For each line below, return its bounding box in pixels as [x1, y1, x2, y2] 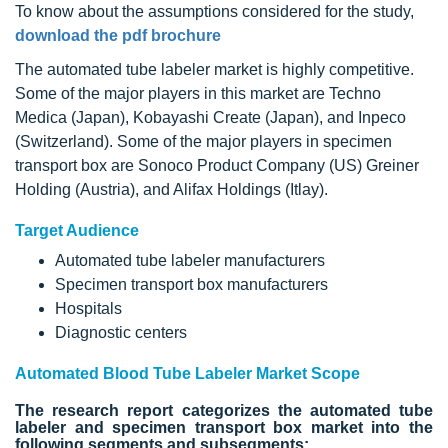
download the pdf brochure [15, 26, 221, 44]
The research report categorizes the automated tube [15, 401, 433, 419]
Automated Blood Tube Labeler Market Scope [15, 364, 360, 382]
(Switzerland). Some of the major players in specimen [15, 132, 392, 150]
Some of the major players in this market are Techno [15, 84, 381, 102]
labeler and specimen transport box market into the [15, 418, 433, 436]
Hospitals [55, 299, 122, 317]
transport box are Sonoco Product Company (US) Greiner [15, 156, 419, 174]
